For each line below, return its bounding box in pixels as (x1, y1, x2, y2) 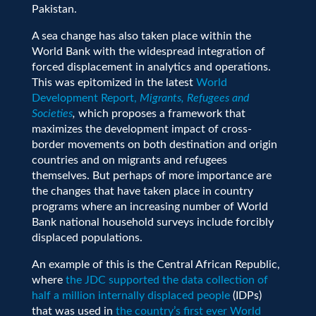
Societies (31, 107, 73, 119)
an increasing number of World (111, 200, 268, 212)
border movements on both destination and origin (31, 138, 277, 150)
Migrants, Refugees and (139, 92, 249, 104)
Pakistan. (31, 3, 77, 15)
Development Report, (31, 92, 140, 104)
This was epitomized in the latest (31, 76, 196, 88)
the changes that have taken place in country (31, 185, 253, 197)
